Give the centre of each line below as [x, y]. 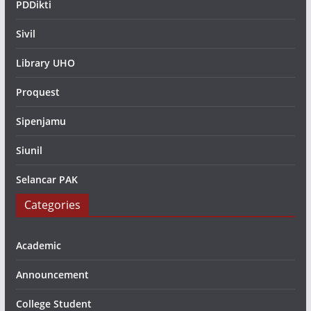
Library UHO [45, 63]
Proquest [37, 92]
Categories [52, 205]
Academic [38, 245]
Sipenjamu [41, 121]
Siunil [29, 150]
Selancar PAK [47, 179]
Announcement [52, 275]
